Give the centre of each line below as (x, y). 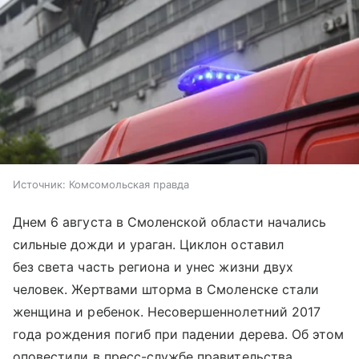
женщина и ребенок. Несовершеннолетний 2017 (167, 312)
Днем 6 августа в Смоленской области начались (170, 222)
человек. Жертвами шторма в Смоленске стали (166, 290)
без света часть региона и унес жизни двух (153, 267)
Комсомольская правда (129, 185)
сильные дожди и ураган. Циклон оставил (148, 245)
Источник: (39, 185)
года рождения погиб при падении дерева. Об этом (179, 335)
